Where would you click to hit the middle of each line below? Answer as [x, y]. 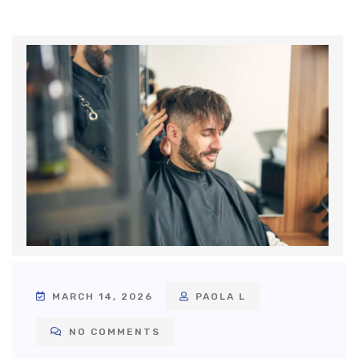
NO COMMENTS [113, 332]
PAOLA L [219, 297]
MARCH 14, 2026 [103, 297]
